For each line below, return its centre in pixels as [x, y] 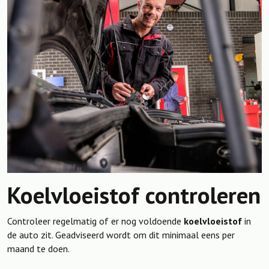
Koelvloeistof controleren [134, 195]
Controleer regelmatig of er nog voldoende [95, 221]
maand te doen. [38, 248]
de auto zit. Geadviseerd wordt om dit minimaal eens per [121, 234]
